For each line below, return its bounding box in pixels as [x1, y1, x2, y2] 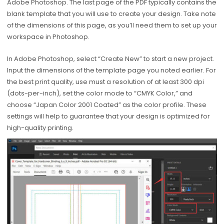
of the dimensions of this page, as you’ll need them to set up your [6, 20, 217, 30]
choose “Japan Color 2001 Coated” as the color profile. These [6, 99, 206, 109]
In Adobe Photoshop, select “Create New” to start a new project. [6, 53, 214, 63]
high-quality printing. [6, 122, 73, 132]
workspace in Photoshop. [6, 32, 89, 42]
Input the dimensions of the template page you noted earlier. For [6, 65, 216, 75]
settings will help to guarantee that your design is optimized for [6, 111, 210, 121]
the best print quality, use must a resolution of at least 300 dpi [6, 76, 204, 86]
